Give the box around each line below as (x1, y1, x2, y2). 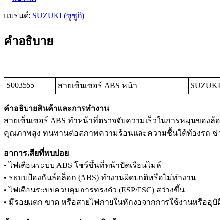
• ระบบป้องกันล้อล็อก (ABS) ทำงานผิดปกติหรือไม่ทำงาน (4, 173, 196, 182)
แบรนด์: (4, 11, 32, 20)
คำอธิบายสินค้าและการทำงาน (4, 104, 109, 113)
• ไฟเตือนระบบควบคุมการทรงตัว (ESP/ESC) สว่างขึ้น (4, 186, 185, 194)
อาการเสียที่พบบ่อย (4, 149, 69, 158)
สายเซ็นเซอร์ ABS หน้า (58, 82, 137, 90)
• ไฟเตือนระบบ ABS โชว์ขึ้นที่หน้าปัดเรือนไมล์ (4, 161, 161, 170)
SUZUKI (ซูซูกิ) (32, 11, 84, 20)
